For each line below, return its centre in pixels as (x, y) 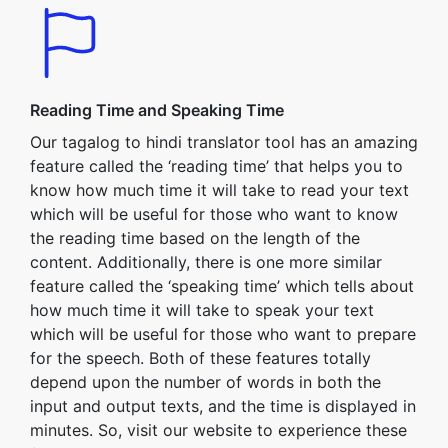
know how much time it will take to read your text (219, 190)
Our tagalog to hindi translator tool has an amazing (224, 142)
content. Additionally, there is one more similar (206, 262)
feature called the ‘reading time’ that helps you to (216, 166)
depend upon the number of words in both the (205, 382)
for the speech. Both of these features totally (200, 358)
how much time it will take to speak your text (202, 310)
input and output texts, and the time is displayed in (223, 406)
